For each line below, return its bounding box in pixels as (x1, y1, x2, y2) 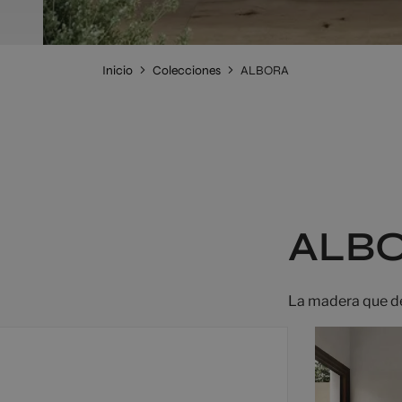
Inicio (102, 63, 133, 78)
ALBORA (240, 63, 289, 78)
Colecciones (153, 63, 221, 78)
